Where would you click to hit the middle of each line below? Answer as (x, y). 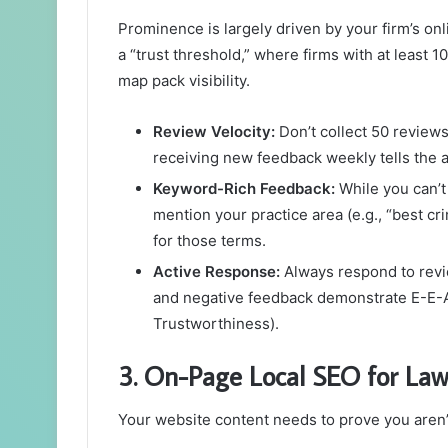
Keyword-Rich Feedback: (244, 188)
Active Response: (216, 271)
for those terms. (209, 240)
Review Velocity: (214, 131)
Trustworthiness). (216, 323)
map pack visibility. (184, 80)
